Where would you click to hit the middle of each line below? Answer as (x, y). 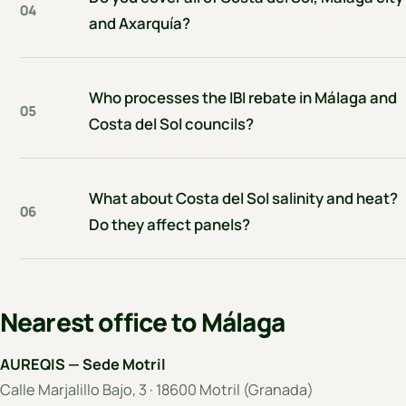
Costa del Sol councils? (172, 124)
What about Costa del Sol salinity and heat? (244, 198)
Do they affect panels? (170, 225)
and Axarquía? (140, 24)
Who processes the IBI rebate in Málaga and (243, 98)
